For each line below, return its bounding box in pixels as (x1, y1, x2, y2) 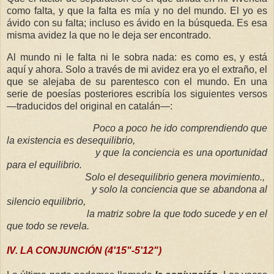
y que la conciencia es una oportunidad (95, 147, 268, 158)
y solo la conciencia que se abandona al (91, 183, 268, 194)
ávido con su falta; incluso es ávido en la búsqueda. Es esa (7, 18, 267, 29)
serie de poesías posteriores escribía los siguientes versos (7, 89, 267, 100)
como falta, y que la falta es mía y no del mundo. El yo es (7, 6, 267, 17)
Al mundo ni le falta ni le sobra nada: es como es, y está (7, 52, 267, 63)
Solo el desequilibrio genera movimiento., (85, 171, 265, 182)
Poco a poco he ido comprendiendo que (92, 122, 268, 133)
